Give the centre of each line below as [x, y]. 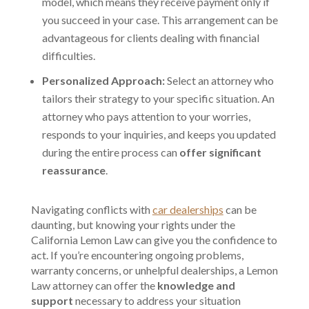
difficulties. [68, 55]
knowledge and [196, 285]
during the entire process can [110, 152]
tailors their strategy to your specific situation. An [158, 98]
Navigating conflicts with [91, 209]
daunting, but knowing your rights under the [133, 224]
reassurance [73, 170]
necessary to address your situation [157, 300]
